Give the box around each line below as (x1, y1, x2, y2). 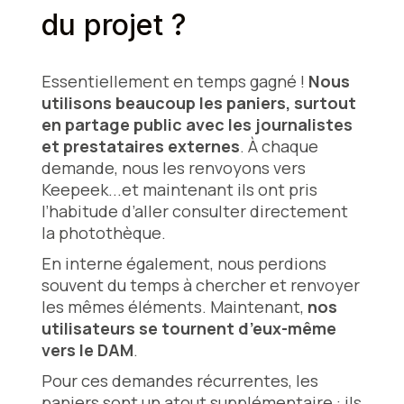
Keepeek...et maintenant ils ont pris (41, 179, 317, 201)
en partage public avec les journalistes (41, 114, 353, 136)
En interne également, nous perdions (41, 252, 326, 275)
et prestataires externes (41, 135, 240, 158)
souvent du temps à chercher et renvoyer (41, 274, 360, 297)
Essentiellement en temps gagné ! (41, 70, 308, 93)
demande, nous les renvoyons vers (41, 157, 306, 179)
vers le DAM (41, 339, 133, 362)
